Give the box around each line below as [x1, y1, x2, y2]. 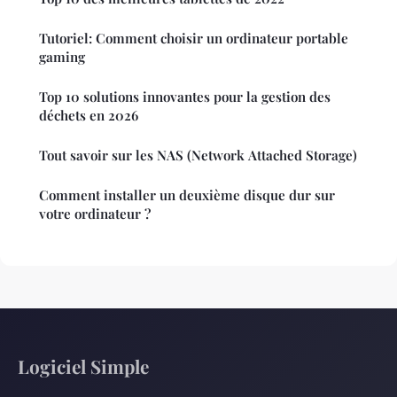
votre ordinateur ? [39, 205, 151, 223]
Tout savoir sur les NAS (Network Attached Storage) [39, 146, 357, 165]
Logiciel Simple [18, 354, 149, 379]
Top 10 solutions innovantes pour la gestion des [39, 88, 331, 106]
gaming [39, 48, 85, 66]
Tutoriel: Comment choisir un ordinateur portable [39, 29, 348, 48]
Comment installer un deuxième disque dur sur [39, 186, 335, 205]
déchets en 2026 [39, 106, 138, 125]
